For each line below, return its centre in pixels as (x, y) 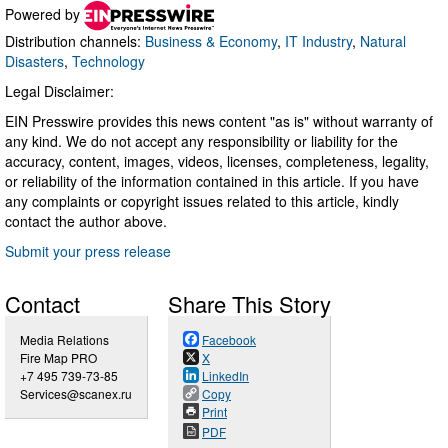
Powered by (44, 13)
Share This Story (249, 303)
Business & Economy (211, 40)
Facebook (229, 339)
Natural (383, 40)
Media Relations (64, 339)
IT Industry (318, 40)
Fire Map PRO (58, 357)
